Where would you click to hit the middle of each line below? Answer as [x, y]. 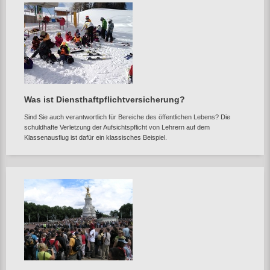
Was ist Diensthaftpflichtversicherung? [105, 99]
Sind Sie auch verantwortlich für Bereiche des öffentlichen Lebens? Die [127, 117]
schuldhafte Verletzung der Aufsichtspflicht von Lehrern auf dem [117, 127]
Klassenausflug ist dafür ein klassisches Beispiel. [96, 137]
